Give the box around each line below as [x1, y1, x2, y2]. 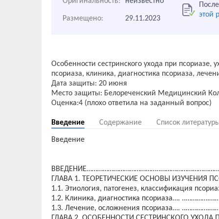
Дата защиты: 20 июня [51, 80, 127, 88]
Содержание [99, 119, 142, 127]
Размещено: [63, 15, 103, 22]
